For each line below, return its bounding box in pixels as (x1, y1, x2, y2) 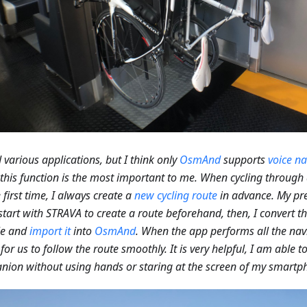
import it (29, 223, 71, 238)
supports (221, 151, 268, 167)
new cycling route (134, 187, 217, 203)
